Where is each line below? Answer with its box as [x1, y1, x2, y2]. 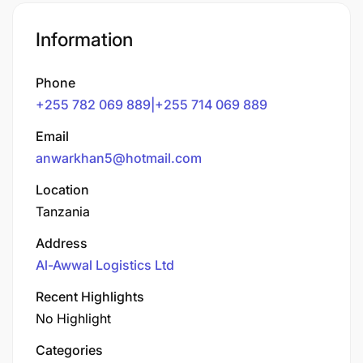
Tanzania [36, 203, 90, 220]
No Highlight [36, 310, 111, 327]
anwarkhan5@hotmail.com [36, 149, 202, 166]
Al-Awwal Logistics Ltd [36, 256, 174, 273]
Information [36, 28, 133, 51]
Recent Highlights [36, 288, 144, 305]
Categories [36, 341, 103, 358]
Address [36, 234, 88, 251]
